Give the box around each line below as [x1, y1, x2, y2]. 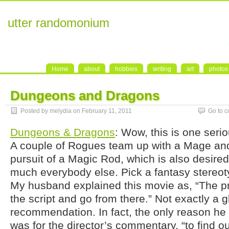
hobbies [115, 65, 138, 73]
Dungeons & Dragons [10, 126, 115, 138]
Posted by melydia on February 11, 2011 [20, 107, 132, 114]
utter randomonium [8, 16, 109, 30]
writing [153, 65, 171, 73]
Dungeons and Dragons [10, 88, 159, 103]
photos [209, 65, 228, 73]
